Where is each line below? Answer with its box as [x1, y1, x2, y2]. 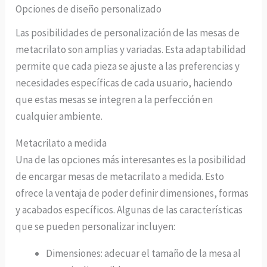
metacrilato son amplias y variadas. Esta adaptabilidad [15, 43, 247, 57]
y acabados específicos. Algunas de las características [15, 203, 243, 217]
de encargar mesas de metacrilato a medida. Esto [15, 170, 225, 184]
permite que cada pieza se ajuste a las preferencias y [15, 60, 240, 73]
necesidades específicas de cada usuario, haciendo [15, 76, 233, 90]
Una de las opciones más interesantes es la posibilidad [15, 153, 247, 167]
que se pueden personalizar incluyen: [15, 220, 176, 234]
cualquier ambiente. [15, 110, 103, 123]
